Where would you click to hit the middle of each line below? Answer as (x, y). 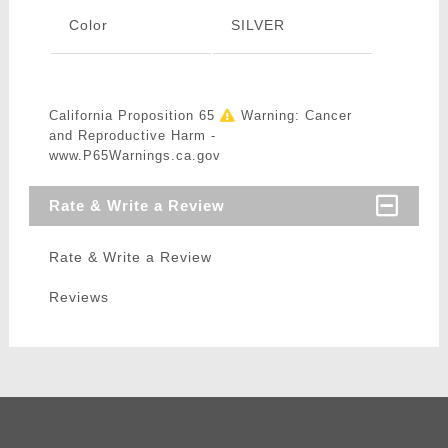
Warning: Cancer (293, 116)
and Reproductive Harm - (132, 136)
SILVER (257, 25)
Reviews (78, 297)
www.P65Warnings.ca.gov (134, 156)
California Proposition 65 (134, 116)
